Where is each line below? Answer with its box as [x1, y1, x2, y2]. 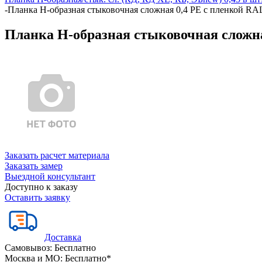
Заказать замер [5, 160, 63, 171]
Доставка [44, 232, 81, 242]
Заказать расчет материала [5, 150, 109, 160]
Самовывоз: [5, 242, 52, 253]
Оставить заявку [5, 192, 70, 202]
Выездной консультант [5, 171, 95, 181]
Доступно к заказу [5, 181, 78, 192]
